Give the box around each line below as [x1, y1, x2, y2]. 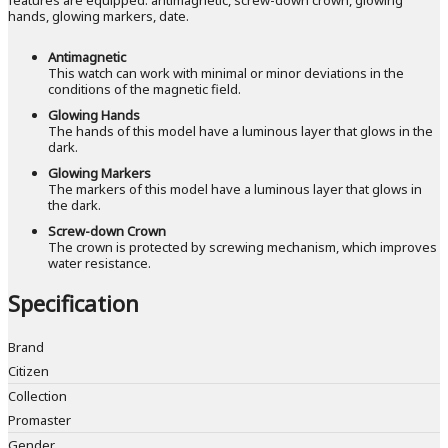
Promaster [8, 411, 71, 430]
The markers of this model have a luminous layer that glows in [48, 179, 422, 198]
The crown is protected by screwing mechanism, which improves [48, 237, 437, 256]
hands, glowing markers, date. [8, 6, 189, 25]
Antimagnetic [48, 47, 126, 66]
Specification [8, 288, 139, 319]
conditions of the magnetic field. [48, 79, 241, 98]
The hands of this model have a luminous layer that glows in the [48, 121, 433, 140]
